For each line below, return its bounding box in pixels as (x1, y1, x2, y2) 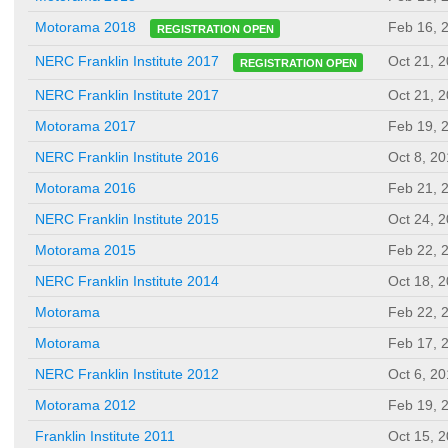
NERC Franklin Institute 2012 (35, 366, 219, 383)
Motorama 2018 (35, 19, 136, 36)
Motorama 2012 (35, 397, 136, 414)
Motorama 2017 (35, 118, 136, 135)
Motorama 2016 (35, 180, 136, 197)
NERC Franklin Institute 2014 (35, 273, 219, 290)
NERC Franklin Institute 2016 (35, 149, 219, 166)
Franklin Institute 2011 (35, 428, 175, 445)
